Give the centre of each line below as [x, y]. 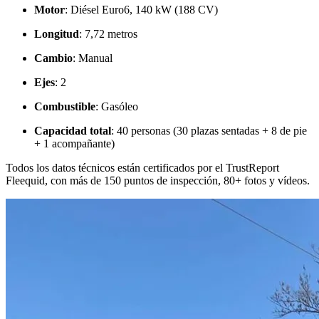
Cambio [53, 58]
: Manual [93, 58]
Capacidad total [73, 131]
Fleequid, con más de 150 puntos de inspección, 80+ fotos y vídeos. [158, 181]
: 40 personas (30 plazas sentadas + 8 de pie [209, 131]
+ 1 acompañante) [74, 144]
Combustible [65, 107]
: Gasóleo [117, 107]
